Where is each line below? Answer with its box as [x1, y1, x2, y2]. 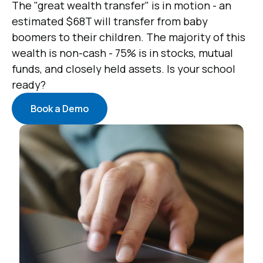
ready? [12, 77, 46, 92]
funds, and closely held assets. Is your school [12, 62, 235, 76]
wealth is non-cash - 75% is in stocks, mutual [12, 46, 233, 60]
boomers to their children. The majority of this [12, 30, 245, 45]
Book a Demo [31, 102, 89, 116]
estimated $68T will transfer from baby [12, 14, 208, 29]
